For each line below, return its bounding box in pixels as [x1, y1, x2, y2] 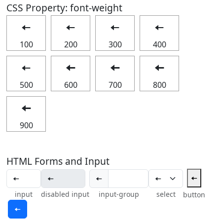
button [183, 190, 205, 199]
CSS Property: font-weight [6, 1, 122, 14]
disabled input [41, 189, 89, 199]
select [156, 189, 176, 199]
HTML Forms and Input [6, 154, 110, 168]
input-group [99, 189, 139, 199]
